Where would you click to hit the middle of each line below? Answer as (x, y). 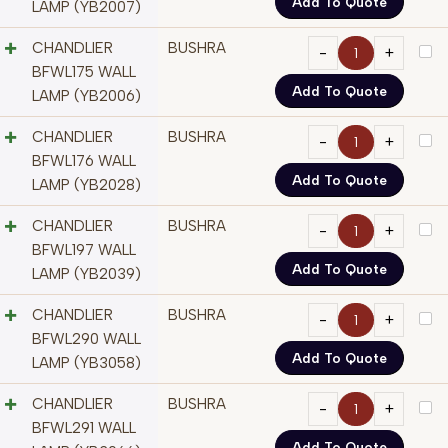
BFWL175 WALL (84, 72)
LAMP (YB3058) (86, 363)
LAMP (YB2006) (86, 96)
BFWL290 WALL (86, 339)
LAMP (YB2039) (86, 274)
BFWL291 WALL (84, 428)
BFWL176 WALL (84, 161)
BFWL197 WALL (84, 250)
